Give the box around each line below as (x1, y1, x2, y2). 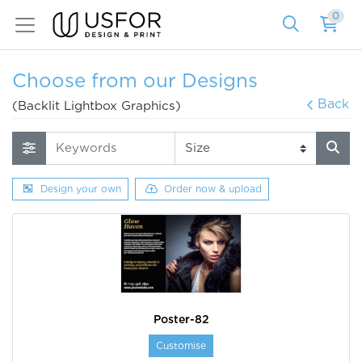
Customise (156, 339, 206, 352)
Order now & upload (164, 182, 262, 195)
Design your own (40, 182, 121, 195)
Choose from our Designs (12, 69, 258, 93)
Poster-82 (153, 313, 209, 326)
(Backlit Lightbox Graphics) (12, 98, 181, 114)
